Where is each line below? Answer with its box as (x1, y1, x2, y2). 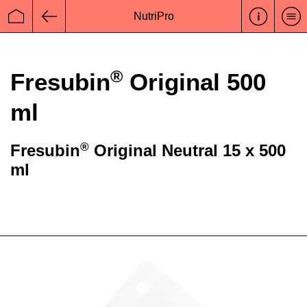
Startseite (16, 18, 62, 29)
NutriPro (133, 10, 174, 22)
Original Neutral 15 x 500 (89, 141, 286, 160)
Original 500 (123, 69, 266, 95)
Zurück (49, 18, 82, 29)
